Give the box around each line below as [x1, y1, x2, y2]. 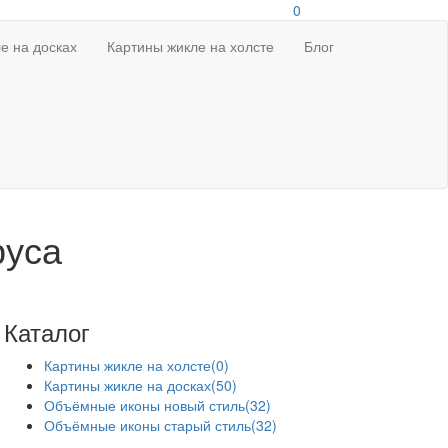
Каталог [4, 314, 91, 349]
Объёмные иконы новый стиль [44, 395, 246, 415]
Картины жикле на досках [44, 375, 212, 395]
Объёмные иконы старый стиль [44, 415, 252, 435]
